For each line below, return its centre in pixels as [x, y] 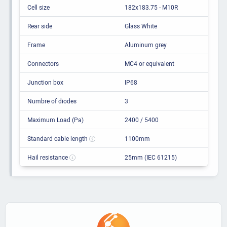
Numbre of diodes [52, 101]
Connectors [43, 64]
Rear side [40, 26]
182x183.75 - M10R [151, 7]
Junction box [45, 82]
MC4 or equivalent [149, 64]
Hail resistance [48, 157]
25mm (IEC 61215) [150, 157]
